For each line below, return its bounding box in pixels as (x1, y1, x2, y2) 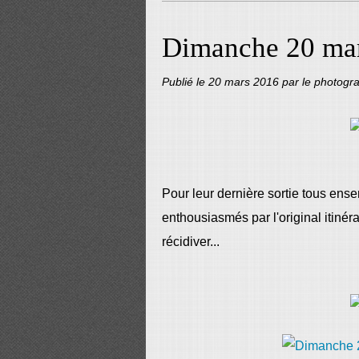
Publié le (162, 75, 208, 88)
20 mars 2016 (208, 75, 282, 88)
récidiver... (162, 235, 220, 248)
